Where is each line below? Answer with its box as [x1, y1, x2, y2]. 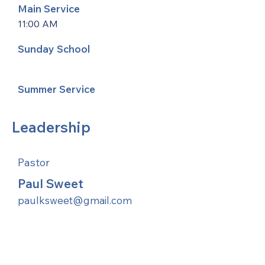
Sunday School [18, 43, 90, 55]
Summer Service [18, 83, 95, 95]
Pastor [18, 156, 50, 169]
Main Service [18, 2, 80, 15]
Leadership [12, 118, 91, 136]
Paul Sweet [18, 176, 83, 191]
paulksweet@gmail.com [18, 194, 132, 206]
